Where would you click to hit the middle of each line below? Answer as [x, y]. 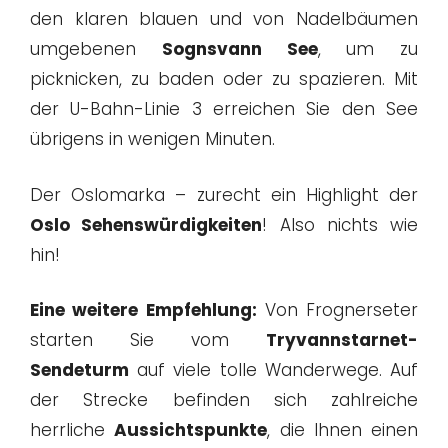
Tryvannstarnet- [342, 340]
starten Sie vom [148, 340]
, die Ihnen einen [342, 430]
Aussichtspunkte [191, 430]
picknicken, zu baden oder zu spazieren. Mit [224, 79]
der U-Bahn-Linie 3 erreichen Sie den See [224, 109]
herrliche [72, 430]
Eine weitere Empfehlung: [143, 310]
